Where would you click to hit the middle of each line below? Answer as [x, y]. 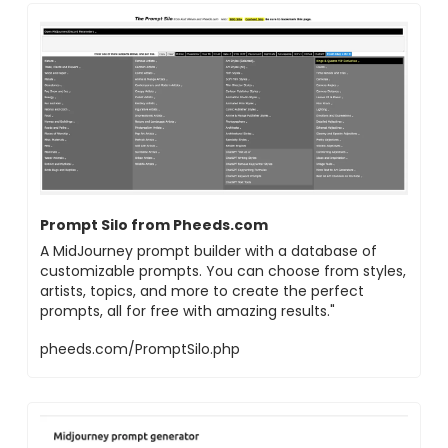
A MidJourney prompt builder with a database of [208, 250]
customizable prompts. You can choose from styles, [223, 270]
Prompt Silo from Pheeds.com [154, 224]
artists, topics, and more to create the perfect [202, 290]
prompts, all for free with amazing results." [187, 310]
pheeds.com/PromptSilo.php [140, 348]
